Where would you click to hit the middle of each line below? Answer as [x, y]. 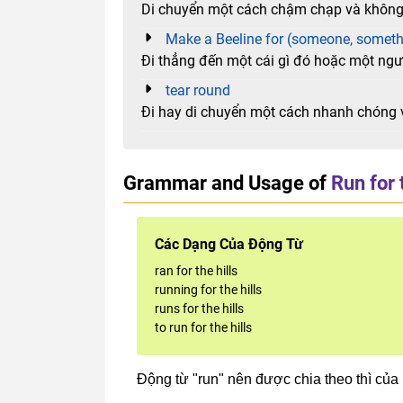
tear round [198, 90]
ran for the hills [196, 270]
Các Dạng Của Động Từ [229, 244]
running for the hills [208, 289]
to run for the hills [203, 327]
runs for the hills [199, 308]
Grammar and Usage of [225, 182]
